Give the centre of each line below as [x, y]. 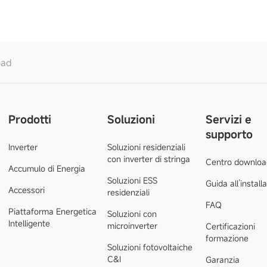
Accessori [26, 190]
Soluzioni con [132, 214]
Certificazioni [231, 226]
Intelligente [29, 223]
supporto [229, 134]
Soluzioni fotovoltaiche [150, 247]
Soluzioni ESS [132, 180]
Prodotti [30, 119]
